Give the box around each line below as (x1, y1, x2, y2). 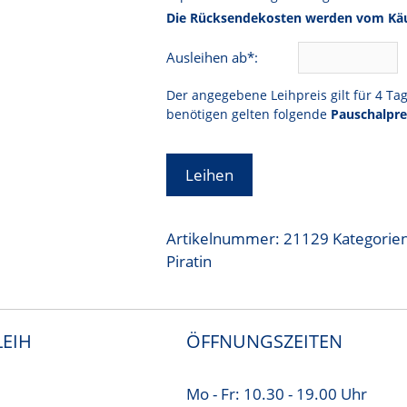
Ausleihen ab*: (166, 47, 263, 66)
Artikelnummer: (166, 227, 284, 249)
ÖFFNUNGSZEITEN (185, 328, 342, 353)
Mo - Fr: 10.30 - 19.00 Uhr (185, 382, 367, 404)
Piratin (166, 250, 213, 272)
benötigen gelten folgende (166, 104, 332, 123)
